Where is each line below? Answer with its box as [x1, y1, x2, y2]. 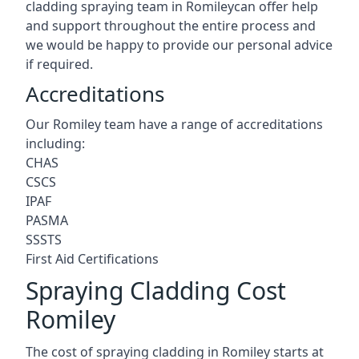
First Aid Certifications [26, 249, 159, 268]
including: [26, 134, 85, 152]
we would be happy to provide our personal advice [26, 35, 333, 54]
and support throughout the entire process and [26, 16, 316, 34]
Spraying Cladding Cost [26, 273, 286, 307]
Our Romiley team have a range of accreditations [26, 115, 323, 133]
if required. [26, 54, 93, 73]
